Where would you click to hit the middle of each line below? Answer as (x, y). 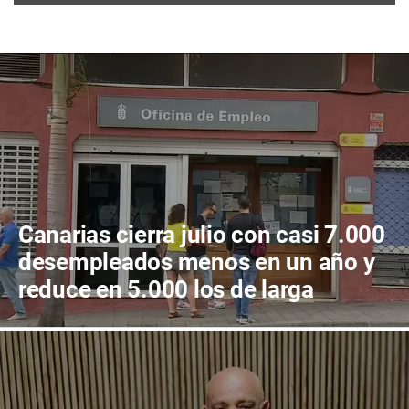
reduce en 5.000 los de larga (166, 290)
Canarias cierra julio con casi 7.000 (202, 235)
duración (65, 317)
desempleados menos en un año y (197, 262)
